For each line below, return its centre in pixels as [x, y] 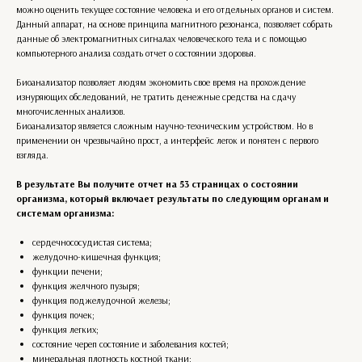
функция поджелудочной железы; [101, 300]
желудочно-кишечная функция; [97, 257]
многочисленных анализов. [71, 111]
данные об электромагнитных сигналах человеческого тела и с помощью [161, 38]
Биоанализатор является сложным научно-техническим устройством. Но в [164, 126]
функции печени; [67, 271]
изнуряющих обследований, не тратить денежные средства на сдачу [156, 97]
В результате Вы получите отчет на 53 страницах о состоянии [157, 184]
